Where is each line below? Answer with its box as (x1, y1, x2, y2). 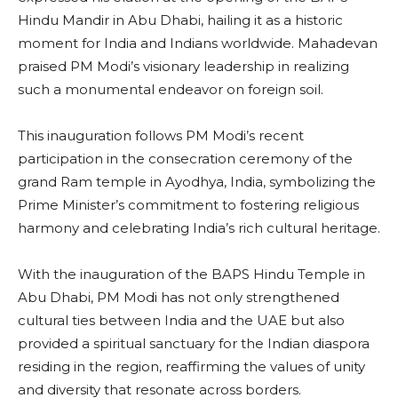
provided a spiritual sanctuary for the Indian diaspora (18, 334, 370, 352)
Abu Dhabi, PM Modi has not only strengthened (18, 288, 339, 306)
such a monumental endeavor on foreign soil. (18, 80, 323, 98)
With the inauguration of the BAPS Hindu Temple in (18, 265, 365, 283)
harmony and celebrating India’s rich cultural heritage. (18, 219, 380, 236)
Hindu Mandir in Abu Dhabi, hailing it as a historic (18, 11, 343, 28)
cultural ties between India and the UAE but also (18, 311, 345, 329)
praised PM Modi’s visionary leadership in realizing (18, 57, 349, 75)
